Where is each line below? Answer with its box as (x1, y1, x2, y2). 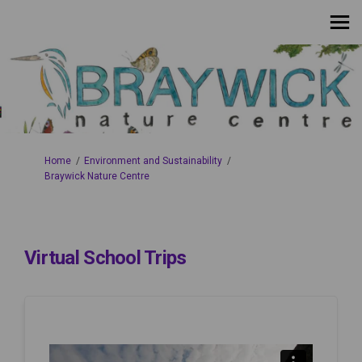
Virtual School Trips (24, 246, 187, 269)
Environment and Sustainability (84, 154, 222, 166)
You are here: (11, 154, 70, 166)
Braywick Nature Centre (44, 170, 149, 182)
